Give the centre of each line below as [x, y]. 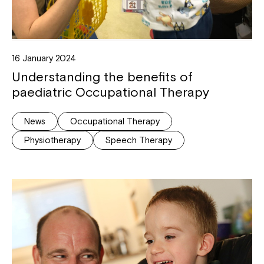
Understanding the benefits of [102, 76]
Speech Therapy [139, 140]
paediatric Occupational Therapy [110, 92]
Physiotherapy [52, 140]
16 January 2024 [44, 58]
